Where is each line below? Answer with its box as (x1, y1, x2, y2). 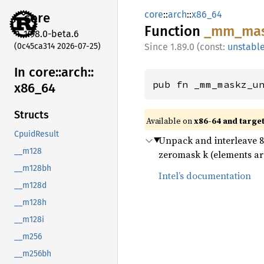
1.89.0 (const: (170, 41, 227, 52)
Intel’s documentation (159, 169, 251, 182)
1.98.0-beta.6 (24, 28, 79, 39)
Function (144, 23, 204, 39)
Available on (146, 115, 194, 127)
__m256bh (14, 249, 51, 259)
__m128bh (14, 163, 51, 174)
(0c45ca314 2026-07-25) (14, 41, 101, 51)
